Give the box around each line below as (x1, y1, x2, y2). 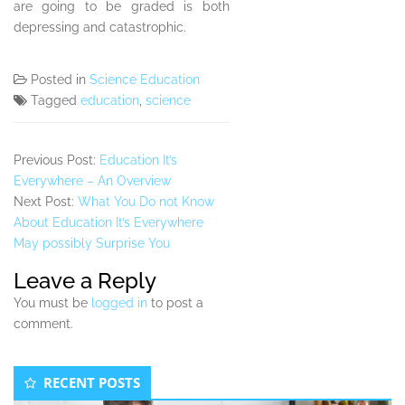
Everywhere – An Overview (14, 174, 171, 189)
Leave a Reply (14, 268, 156, 295)
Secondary (13, 359, 120, 386)
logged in (91, 296, 147, 311)
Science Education (89, 72, 200, 88)
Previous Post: (14, 153, 99, 168)
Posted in (31, 72, 89, 88)
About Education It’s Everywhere (14, 215, 203, 231)
